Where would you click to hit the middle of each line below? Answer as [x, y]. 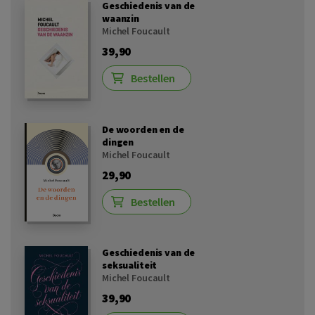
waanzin [121, 19]
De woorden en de [143, 129]
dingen [118, 142]
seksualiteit [130, 265]
